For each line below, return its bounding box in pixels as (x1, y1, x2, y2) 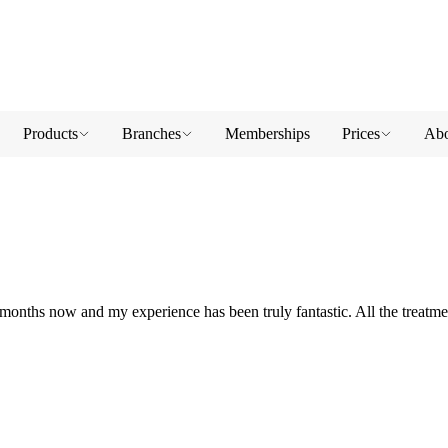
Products (23, 125, 78, 142)
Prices (342, 125, 380, 142)
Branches (122, 125, 181, 142)
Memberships (225, 125, 310, 142)
